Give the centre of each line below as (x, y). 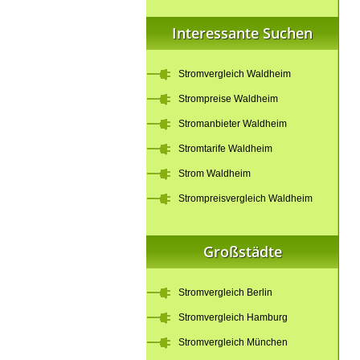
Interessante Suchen (242, 33)
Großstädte (242, 252)
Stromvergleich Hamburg (233, 317)
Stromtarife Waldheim (225, 149)
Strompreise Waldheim (228, 99)
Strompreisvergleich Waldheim (245, 198)
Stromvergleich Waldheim (235, 74)
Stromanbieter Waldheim (233, 124)
